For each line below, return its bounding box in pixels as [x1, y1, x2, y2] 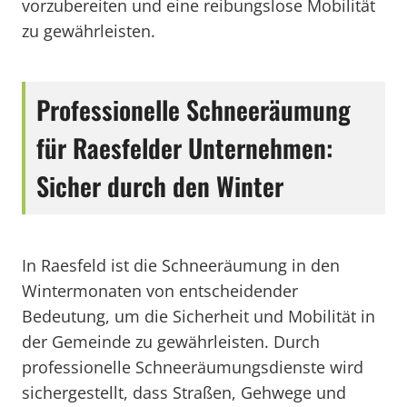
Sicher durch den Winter [36, 167, 283, 204]
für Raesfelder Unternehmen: [36, 129, 333, 166]
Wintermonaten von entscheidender [22, 280, 298, 302]
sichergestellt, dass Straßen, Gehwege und [22, 382, 346, 403]
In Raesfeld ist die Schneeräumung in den [22, 254, 340, 276]
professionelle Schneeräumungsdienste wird [22, 356, 363, 378]
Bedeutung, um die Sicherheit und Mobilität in [22, 305, 375, 327]
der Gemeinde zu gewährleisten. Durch [22, 331, 320, 352]
